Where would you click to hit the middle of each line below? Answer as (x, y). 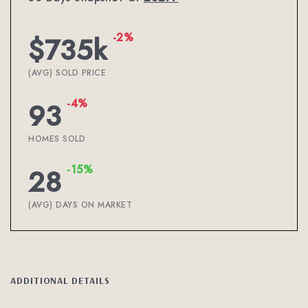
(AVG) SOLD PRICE (67, 73)
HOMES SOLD (57, 139)
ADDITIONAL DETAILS (60, 280)
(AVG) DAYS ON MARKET (80, 205)
